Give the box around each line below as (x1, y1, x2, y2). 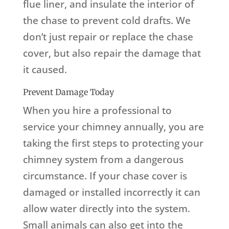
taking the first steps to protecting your (22, 136, 203, 150)
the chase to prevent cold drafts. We (22, 14, 191, 28)
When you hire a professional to (22, 104, 172, 118)
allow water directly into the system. (22, 202, 190, 216)
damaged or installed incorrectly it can (22, 186, 200, 199)
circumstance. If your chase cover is (22, 169, 187, 183)
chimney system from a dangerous (22, 153, 184, 167)
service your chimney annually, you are (22, 120, 204, 134)
